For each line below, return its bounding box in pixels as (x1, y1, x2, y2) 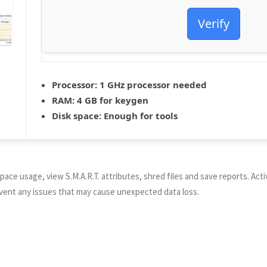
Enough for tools (101, 110, 178, 122)
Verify (198, 15, 229, 32)
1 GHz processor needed (97, 79, 207, 91)
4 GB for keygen (74, 94, 148, 106)
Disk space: (52, 110, 101, 122)
